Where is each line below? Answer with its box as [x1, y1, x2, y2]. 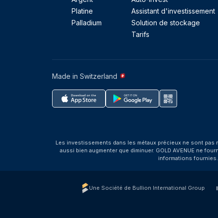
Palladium [72, 18, 102, 27]
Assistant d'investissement [131, 7, 215, 15]
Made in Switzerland [52, 72, 119, 80]
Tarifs [131, 30, 149, 38]
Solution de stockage [131, 18, 200, 27]
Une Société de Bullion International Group [89, 184, 205, 191]
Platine [72, 7, 93, 15]
